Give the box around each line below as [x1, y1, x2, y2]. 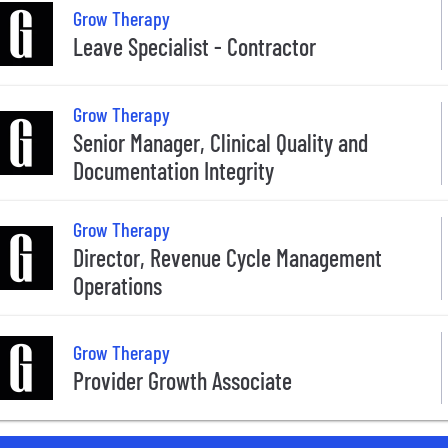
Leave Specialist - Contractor [73, 32, 316, 62]
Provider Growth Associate [73, 366, 292, 396]
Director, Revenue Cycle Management [73, 242, 382, 272]
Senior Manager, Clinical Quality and [73, 127, 368, 157]
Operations [73, 270, 162, 300]
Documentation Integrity [73, 155, 274, 185]
